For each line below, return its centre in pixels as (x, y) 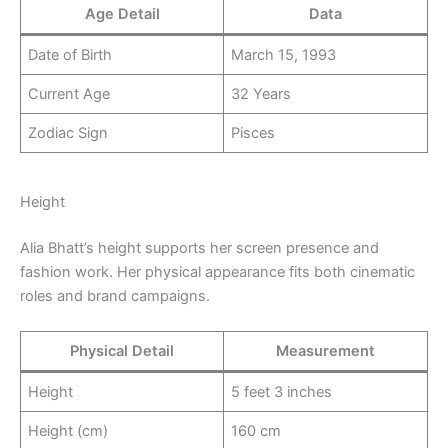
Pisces (253, 133)
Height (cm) (68, 431)
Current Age (69, 94)
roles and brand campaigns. (115, 295)
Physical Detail (122, 351)
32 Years (261, 94)
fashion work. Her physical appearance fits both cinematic (217, 271)
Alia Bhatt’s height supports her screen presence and (199, 247)
